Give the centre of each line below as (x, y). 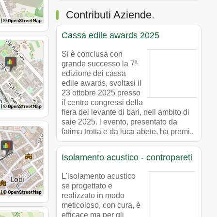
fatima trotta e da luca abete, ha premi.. (128, 131)
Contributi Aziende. (110, 15)
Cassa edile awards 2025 (110, 35)
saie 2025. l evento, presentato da (119, 122)
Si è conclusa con (92, 54)
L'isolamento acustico (99, 176)
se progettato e (87, 186)
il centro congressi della (102, 102)
